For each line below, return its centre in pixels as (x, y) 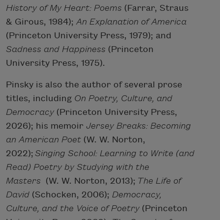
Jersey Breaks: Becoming (138, 126)
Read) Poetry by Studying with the (78, 167)
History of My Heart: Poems (64, 8)
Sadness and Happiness (56, 49)
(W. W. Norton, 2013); (91, 181)
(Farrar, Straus (155, 8)
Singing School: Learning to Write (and (115, 153)
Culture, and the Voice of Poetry (73, 208)
